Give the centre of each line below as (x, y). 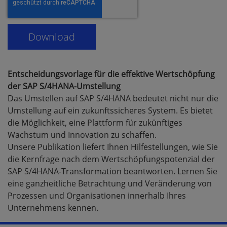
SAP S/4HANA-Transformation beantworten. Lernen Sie (112, 172)
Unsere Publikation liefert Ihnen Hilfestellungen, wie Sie (113, 147)
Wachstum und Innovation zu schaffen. (82, 135)
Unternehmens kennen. (53, 208)
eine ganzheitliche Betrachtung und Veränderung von (110, 184)
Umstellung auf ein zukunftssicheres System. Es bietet (110, 111)
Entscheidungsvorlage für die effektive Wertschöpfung (111, 74)
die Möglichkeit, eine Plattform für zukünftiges (95, 123)
